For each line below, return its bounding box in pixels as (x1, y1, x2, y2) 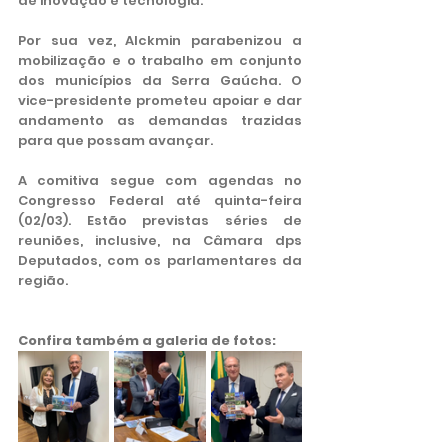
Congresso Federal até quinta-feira (18, 191, 302, 210)
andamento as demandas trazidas (18, 111, 302, 130)
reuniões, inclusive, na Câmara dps (18, 231, 302, 250)
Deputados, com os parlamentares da (18, 251, 302, 270)
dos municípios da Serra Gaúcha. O (18, 71, 302, 90)
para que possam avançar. (18, 131, 213, 150)
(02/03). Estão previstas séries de (18, 211, 302, 230)
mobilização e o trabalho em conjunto (18, 51, 302, 70)
